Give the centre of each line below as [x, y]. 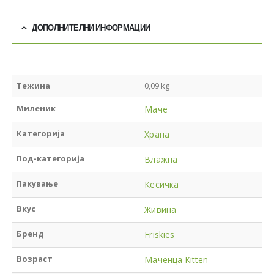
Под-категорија [51, 158]
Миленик [36, 108]
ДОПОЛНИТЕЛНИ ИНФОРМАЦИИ [91, 28]
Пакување [38, 183]
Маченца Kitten [176, 259]
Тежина [34, 85]
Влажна [161, 159]
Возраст [35, 258]
